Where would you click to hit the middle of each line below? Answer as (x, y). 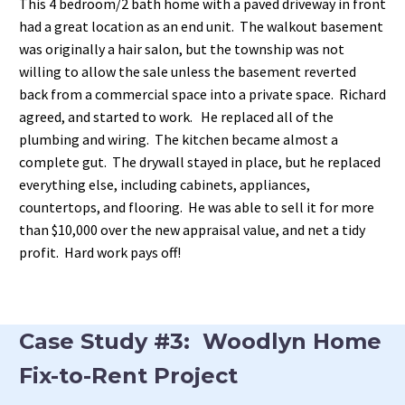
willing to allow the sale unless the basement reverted (188, 72)
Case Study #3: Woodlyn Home (200, 342)
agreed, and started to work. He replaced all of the (176, 117)
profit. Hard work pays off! (100, 253)
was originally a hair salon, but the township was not (182, 49)
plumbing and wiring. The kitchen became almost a (179, 140)
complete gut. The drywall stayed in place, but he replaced (200, 162)
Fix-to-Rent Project (128, 376)
